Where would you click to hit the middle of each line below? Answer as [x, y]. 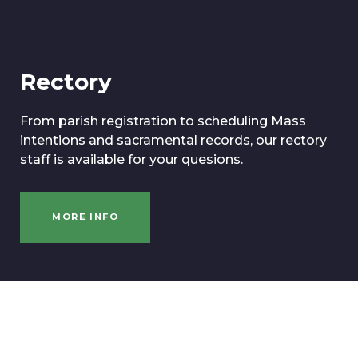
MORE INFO [86, 217]
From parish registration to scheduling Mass [163, 121]
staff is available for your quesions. [131, 160]
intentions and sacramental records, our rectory [173, 141]
